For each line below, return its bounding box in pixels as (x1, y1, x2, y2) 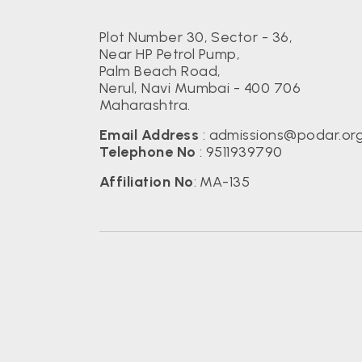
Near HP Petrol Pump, (99, 45, 241, 63)
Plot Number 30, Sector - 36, (99, 28, 293, 46)
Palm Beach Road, (99, 62, 221, 80)
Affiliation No (99, 173, 194, 191)
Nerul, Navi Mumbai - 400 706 (99, 79, 301, 97)
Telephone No (99, 143, 196, 161)
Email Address (99, 126, 200, 144)
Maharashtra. (99, 96, 191, 114)
